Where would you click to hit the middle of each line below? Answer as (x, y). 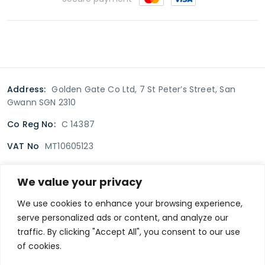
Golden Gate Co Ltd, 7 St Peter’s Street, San (143, 90)
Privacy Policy (132, 219)
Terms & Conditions (62, 198)
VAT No (23, 146)
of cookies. (39, 246)
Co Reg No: (31, 125)
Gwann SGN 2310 (42, 103)
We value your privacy (80, 182)
